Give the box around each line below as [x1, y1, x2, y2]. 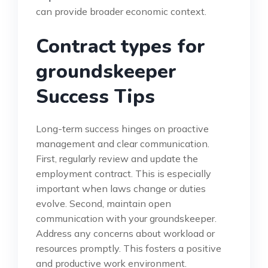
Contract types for [36, 33, 205, 59]
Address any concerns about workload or [36, 227, 215, 239]
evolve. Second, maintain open [36, 197, 171, 209]
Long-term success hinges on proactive [36, 122, 209, 135]
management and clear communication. [36, 137, 209, 150]
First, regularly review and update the [36, 152, 198, 165]
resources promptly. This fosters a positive [36, 242, 221, 254]
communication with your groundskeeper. [36, 212, 217, 224]
